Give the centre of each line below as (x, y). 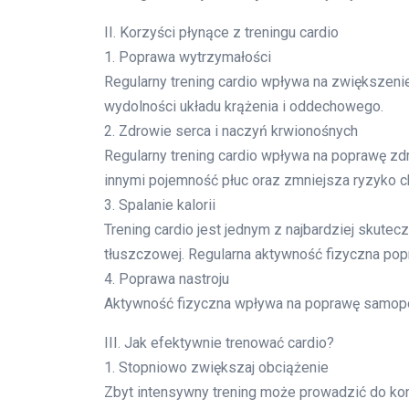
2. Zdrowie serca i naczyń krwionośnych (231, 131)
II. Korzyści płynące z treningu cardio (221, 33)
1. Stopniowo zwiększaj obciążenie (216, 368)
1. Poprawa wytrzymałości (188, 58)
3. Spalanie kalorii (160, 205)
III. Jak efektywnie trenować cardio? (219, 343)
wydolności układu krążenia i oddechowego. (244, 107)
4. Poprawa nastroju (167, 279)
